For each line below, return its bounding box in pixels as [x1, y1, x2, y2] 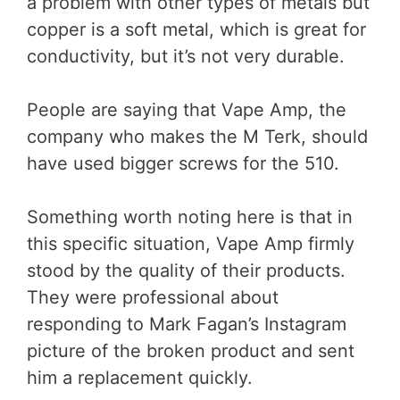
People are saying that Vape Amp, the [27, 99, 346, 121]
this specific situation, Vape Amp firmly [27, 233, 354, 255]
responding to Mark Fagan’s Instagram [27, 313, 346, 336]
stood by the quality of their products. [27, 260, 346, 282]
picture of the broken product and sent [27, 340, 354, 362]
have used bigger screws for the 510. [27, 153, 339, 175]
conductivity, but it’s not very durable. [27, 46, 345, 68]
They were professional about [27, 287, 279, 309]
